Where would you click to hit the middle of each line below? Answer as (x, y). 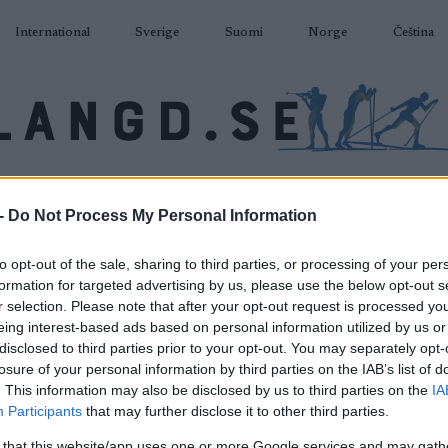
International (52, 32)
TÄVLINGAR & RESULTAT (342, 183)
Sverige (157, 32)
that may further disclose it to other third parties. (235, 411)
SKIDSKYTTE (108, 183)
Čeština (413, 32)
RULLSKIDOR (209, 183)
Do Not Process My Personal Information (162, 216)
